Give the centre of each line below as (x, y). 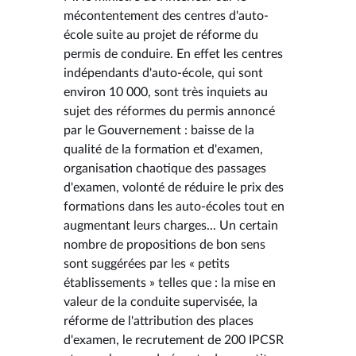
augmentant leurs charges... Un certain (171, 225)
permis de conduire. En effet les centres (173, 54)
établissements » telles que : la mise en (170, 282)
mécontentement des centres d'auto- (166, 15)
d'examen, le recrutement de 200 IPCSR (174, 340)
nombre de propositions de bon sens (164, 244)
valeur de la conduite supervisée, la (161, 302)
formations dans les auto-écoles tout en (174, 206)
